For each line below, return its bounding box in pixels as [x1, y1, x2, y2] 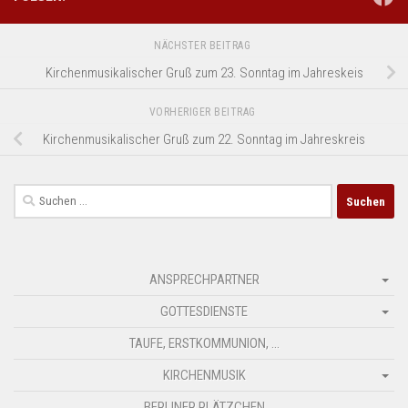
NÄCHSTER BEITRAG [154, 39, 254, 53]
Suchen [13, 186, 55, 203]
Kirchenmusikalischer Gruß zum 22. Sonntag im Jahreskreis [43, 130, 365, 148]
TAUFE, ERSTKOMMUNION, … [128, 335, 280, 352]
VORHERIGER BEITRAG [148, 106, 260, 119]
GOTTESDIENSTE [160, 303, 248, 321]
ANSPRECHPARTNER [148, 271, 260, 289]
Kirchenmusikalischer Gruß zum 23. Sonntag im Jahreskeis [45, 64, 363, 81]
